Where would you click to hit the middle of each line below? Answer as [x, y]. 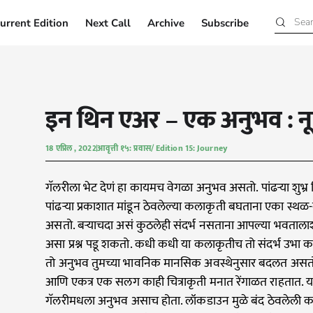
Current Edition [44, 68]
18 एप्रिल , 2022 [71, 148]
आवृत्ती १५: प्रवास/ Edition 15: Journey [162, 148]
